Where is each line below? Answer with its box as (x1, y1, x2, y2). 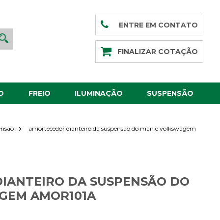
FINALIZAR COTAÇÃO (117, 47, 198, 56)
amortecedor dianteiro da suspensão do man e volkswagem (28, 124, 196, 132)
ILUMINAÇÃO (75, 89, 123, 98)
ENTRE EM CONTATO (119, 21, 198, 29)
